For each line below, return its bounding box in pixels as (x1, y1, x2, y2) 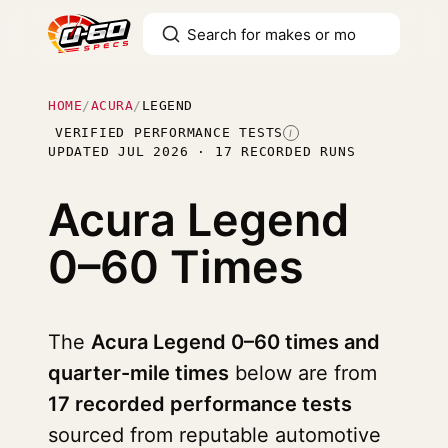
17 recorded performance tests (48, 392, 352, 416)
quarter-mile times (48, 361, 229, 385)
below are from (229, 361, 377, 385)
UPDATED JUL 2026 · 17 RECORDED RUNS (48, 144, 356, 159)
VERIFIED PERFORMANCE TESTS (55, 125, 284, 140)
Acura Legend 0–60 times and (91, 330, 380, 354)
